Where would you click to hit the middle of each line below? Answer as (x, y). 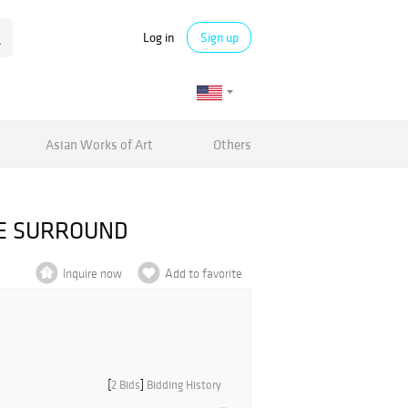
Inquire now (92, 274)
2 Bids (125, 385)
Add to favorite (204, 274)
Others (232, 144)
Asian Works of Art (100, 144)
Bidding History (184, 385)
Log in (158, 37)
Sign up (219, 37)
